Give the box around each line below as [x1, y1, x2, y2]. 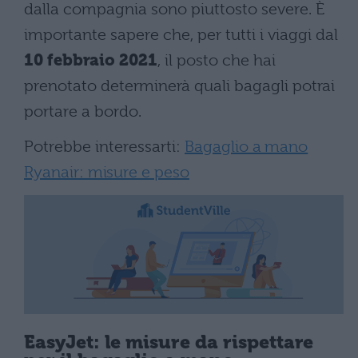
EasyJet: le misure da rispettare [24, 331, 314, 353]
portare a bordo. [24, 101, 141, 121]
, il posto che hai [157, 50, 276, 70]
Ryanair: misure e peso [24, 162, 189, 181]
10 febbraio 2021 [24, 50, 157, 70]
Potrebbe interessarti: [24, 137, 185, 156]
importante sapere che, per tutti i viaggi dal [24, 25, 338, 44]
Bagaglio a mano [185, 137, 308, 156]
